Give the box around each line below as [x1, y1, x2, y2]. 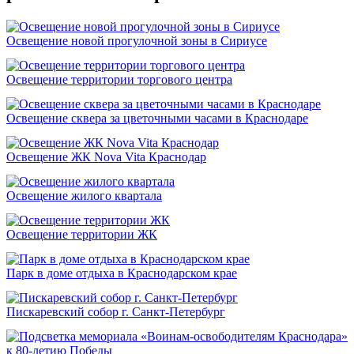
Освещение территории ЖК [6, 228, 157, 242]
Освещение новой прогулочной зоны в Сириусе [6, 34, 267, 48]
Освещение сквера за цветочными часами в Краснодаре [6, 111, 308, 126]
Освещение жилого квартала [6, 189, 162, 203]
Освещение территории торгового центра [6, 73, 232, 87]
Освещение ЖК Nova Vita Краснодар [6, 150, 206, 164]
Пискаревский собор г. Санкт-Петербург [6, 305, 225, 319]
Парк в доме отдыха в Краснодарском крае [6, 266, 237, 281]
